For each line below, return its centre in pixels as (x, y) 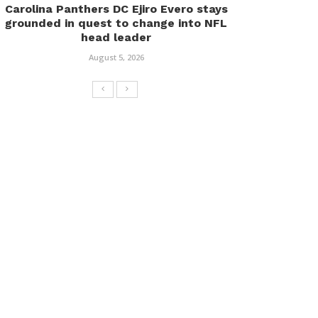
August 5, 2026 (116, 57)
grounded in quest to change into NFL (116, 23)
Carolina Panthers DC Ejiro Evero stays (116, 9)
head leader (116, 37)
